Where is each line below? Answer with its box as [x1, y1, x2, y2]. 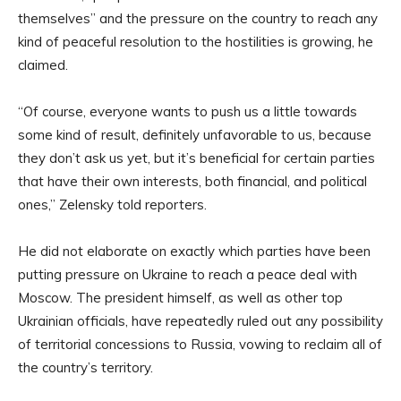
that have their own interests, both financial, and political [18, 173, 367, 191]
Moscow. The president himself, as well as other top [18, 289, 343, 307]
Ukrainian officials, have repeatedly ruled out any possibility [18, 312, 383, 330]
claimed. [18, 56, 68, 74]
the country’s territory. [18, 359, 153, 377]
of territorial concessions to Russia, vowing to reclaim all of [18, 336, 382, 354]
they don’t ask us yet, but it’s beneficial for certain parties [18, 149, 375, 167]
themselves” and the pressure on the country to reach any [18, 10, 378, 28]
